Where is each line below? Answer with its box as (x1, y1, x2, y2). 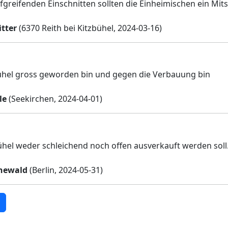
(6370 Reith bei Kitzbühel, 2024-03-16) (17, 22, 162, 34)
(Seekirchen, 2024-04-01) (7, 93, 102, 105)
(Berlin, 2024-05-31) (27, 164, 103, 176)
